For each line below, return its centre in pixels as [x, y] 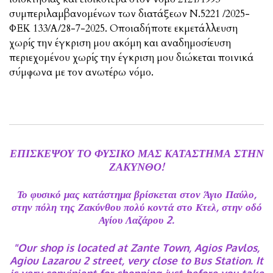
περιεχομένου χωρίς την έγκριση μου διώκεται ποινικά [132, 58]
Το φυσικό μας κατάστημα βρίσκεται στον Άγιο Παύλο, [136, 194]
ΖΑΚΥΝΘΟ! [136, 166]
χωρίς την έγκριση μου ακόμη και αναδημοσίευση [120, 44]
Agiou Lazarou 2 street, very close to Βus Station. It [136, 260]
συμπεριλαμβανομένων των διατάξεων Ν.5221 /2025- [129, 14]
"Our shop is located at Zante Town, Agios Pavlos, [136, 247]
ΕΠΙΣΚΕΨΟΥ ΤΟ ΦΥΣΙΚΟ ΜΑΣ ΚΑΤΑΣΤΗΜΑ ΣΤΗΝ [136, 152]
